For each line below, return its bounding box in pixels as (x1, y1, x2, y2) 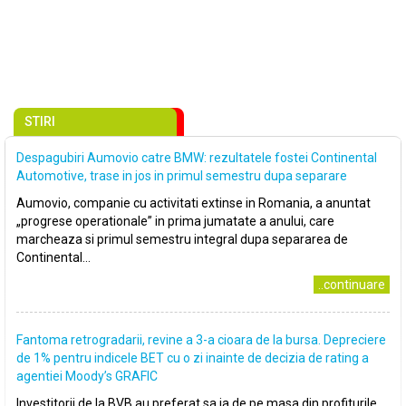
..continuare (318, 277, 385, 292)
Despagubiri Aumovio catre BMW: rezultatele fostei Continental (16, 150, 377, 165)
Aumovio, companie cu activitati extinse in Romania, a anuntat (16, 196, 371, 210)
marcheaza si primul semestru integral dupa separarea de (16, 232, 348, 246)
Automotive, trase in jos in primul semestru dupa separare (16, 169, 347, 183)
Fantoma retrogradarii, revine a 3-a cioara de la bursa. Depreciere (16, 333, 386, 347)
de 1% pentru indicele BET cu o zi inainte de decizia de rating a (16, 351, 369, 365)
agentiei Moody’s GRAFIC (16, 369, 158, 383)
